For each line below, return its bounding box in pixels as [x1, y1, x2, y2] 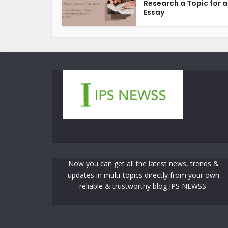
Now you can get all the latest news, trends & [68, 158, 219, 168]
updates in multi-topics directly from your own [67, 169, 219, 180]
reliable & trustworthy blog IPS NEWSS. [79, 181, 208, 191]
